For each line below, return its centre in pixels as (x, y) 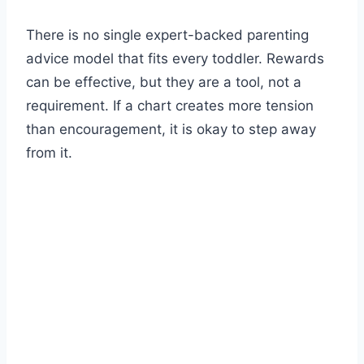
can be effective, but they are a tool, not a (164, 82)
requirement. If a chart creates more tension (170, 106)
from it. (49, 153)
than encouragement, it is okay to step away (171, 130)
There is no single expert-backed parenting (167, 35)
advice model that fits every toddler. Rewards (175, 59)
